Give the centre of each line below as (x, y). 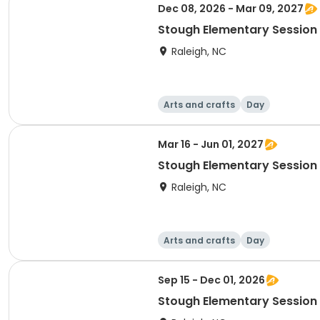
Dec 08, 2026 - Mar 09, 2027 (231, 9)
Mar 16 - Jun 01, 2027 (211, 144)
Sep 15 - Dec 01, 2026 (211, 280)
